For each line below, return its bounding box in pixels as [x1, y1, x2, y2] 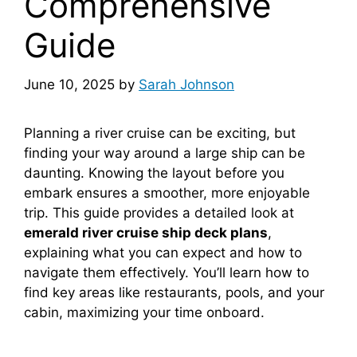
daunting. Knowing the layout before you [24, 164, 284, 181]
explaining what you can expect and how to [24, 244, 302, 261]
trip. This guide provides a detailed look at [24, 204, 294, 221]
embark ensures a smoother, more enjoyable [24, 184, 310, 201]
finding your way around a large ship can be [24, 144, 305, 161]
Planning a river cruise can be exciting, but [24, 124, 296, 141]
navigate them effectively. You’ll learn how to [24, 264, 309, 280]
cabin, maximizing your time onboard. [24, 304, 265, 320]
